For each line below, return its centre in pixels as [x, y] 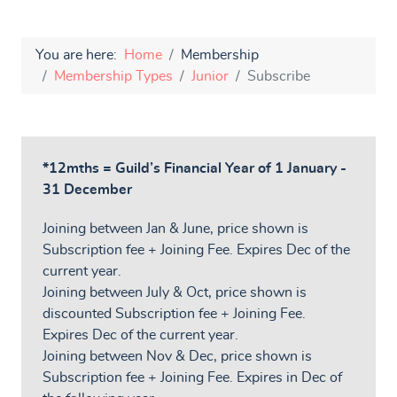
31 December [87, 189]
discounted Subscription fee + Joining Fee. [174, 314]
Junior [210, 76]
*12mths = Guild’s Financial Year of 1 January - [195, 168]
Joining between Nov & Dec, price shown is [177, 357]
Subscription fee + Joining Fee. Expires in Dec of [192, 378]
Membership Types [113, 76]
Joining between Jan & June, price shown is [175, 229]
